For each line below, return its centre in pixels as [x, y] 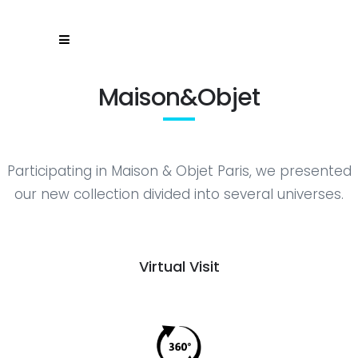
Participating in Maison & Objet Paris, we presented [179, 171]
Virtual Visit [179, 267]
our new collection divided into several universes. [179, 194]
